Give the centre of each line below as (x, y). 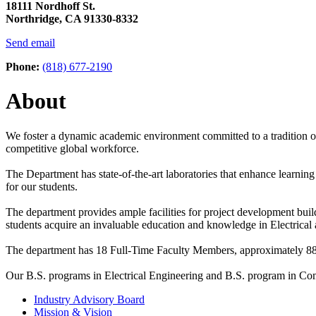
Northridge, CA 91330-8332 (72, 18)
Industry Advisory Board (89, 299)
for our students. (42, 186)
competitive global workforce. (74, 148)
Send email (30, 42)
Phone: (23, 66)
